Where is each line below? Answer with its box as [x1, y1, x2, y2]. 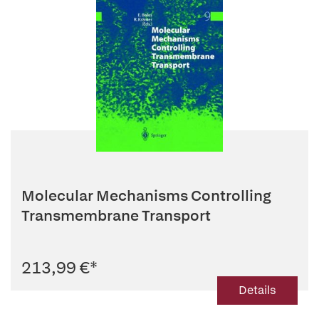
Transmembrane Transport [21, 206, 211, 225]
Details [239, 283, 276, 298]
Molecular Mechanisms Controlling [21, 186, 271, 205]
